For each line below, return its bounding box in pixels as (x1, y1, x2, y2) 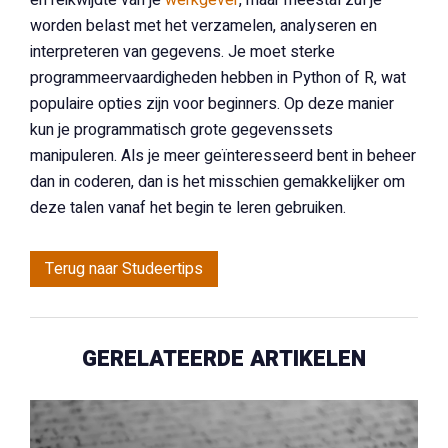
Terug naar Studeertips (45, 257, 203, 281)
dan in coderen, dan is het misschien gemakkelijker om (30, 170, 405, 194)
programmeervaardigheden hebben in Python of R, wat (30, 66, 406, 90)
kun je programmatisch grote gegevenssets (30, 118, 333, 142)
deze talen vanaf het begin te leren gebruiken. (30, 196, 346, 220)
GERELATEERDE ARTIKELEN (82, 343, 366, 375)
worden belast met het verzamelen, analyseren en (30, 14, 377, 38)
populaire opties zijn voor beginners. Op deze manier (30, 92, 394, 116)
